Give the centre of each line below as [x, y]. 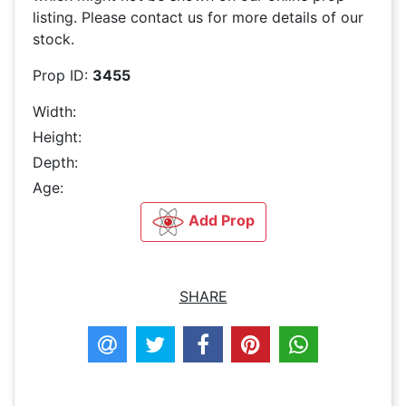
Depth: [55, 162]
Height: [57, 136]
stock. [53, 39]
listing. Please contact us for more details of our [198, 17]
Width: [54, 111]
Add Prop [221, 221]
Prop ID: [63, 75]
